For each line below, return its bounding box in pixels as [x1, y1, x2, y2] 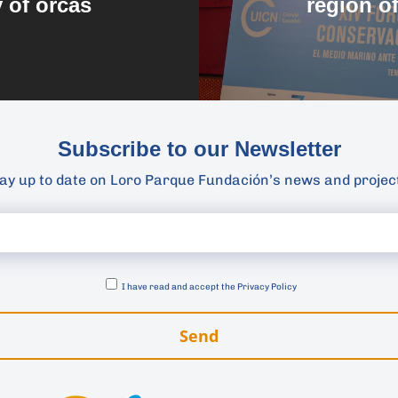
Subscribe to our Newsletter [57, 137, 341, 162]
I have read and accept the [119, 282, 237, 293]
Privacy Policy [236, 282, 297, 293]
